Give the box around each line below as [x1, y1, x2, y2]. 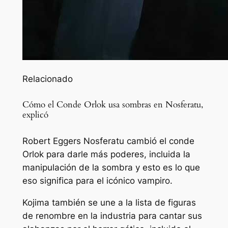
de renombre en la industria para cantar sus [22, 211, 202, 221]
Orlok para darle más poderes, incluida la [22, 149, 190, 160]
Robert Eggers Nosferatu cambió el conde [22, 136, 194, 147]
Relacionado [22, 74, 73, 84]
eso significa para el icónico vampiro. [22, 176, 173, 186]
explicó [22, 109, 48, 121]
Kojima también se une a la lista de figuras [22, 197, 196, 208]
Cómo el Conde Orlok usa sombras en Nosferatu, [22, 99, 203, 111]
